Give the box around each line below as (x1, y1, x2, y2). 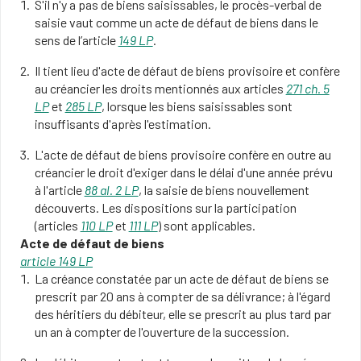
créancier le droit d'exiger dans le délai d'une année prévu (34, 164, 333, 180)
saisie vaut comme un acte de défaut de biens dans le (34, 15, 318, 30)
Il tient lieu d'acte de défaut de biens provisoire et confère (35, 63, 341, 78)
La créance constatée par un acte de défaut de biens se (35, 271, 330, 286)
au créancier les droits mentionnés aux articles (34, 81, 286, 96)
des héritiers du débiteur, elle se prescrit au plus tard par (34, 306, 331, 322)
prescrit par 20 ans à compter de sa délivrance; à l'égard (34, 288, 330, 304)
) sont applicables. (157, 218, 255, 233)
